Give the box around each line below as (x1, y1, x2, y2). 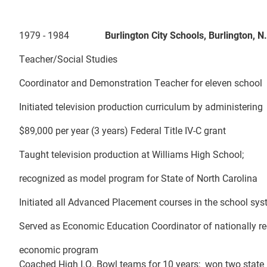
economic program (19, 243, 98, 256)
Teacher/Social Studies (19, 52, 117, 65)
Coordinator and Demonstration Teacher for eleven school (19, 76, 262, 89)
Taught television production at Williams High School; (19, 147, 246, 160)
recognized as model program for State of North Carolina (19, 171, 257, 184)
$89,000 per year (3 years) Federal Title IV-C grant (19, 123, 226, 136)
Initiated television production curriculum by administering (19, 100, 263, 113)
